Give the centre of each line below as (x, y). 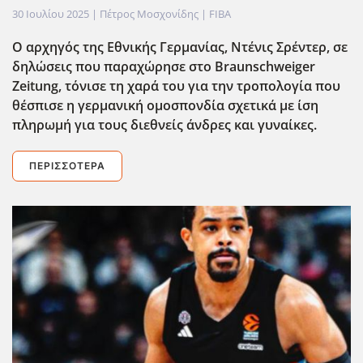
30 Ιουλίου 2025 (51, 14)
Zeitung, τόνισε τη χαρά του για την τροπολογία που (176, 86)
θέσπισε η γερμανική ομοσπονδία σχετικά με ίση (165, 106)
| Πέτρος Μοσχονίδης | (149, 14)
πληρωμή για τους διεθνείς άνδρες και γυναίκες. (164, 125)
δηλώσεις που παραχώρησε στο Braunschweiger (164, 67)
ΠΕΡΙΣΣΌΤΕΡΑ (67, 166)
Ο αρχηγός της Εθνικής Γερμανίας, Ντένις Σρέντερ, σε (180, 47)
